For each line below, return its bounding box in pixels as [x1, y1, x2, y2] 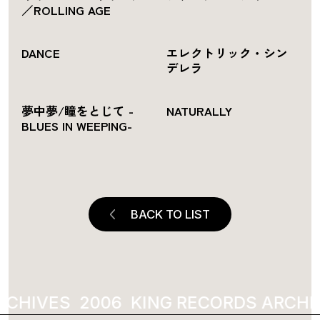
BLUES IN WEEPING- [21, 116, 132, 134]
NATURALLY [166, 101, 232, 119]
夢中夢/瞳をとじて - [21, 101, 134, 119]
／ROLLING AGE [21, 1, 111, 19]
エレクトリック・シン [166, 44, 288, 62]
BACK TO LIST [130, 207, 210, 222]
